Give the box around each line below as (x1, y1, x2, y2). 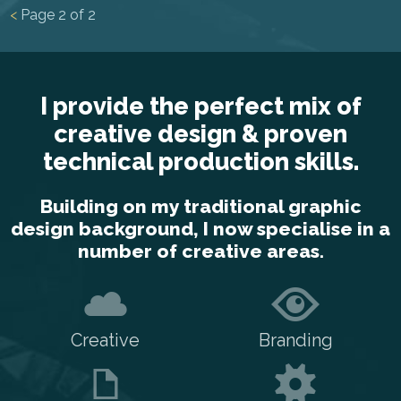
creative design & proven (54, 119, 347, 148)
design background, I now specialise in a (11, 218, 390, 241)
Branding (258, 329, 333, 352)
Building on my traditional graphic (39, 195, 362, 218)
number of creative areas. (77, 240, 324, 263)
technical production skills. (42, 147, 359, 175)
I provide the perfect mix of (39, 91, 362, 120)
